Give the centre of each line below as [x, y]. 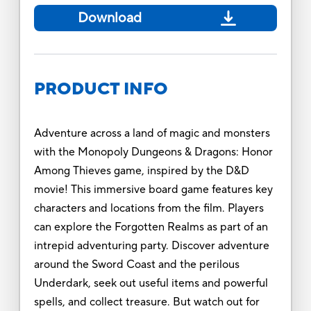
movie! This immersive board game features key [153, 189]
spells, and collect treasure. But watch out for [146, 302]
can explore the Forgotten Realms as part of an [151, 227]
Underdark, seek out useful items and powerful [151, 283]
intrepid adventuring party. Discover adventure [151, 245]
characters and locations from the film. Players [149, 208]
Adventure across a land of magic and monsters [152, 133]
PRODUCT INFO [101, 89]
